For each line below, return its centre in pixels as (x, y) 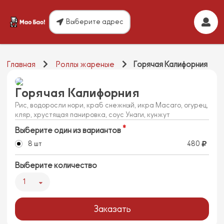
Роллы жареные (85, 65)
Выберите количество (56, 166)
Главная (21, 65)
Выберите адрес (95, 22)
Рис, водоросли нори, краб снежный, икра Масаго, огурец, (111, 105)
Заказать (112, 209)
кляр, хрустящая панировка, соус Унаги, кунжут (92, 115)
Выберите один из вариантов (68, 131)
